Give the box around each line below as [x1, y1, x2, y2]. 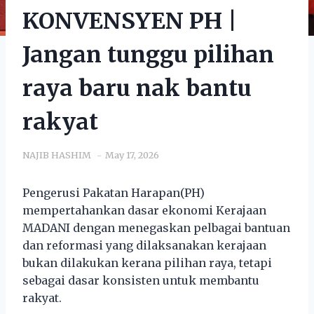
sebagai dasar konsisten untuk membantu [22, 273, 259, 287]
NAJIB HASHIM [22, 149, 91, 161]
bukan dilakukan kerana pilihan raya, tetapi [22, 255, 272, 270]
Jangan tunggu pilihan [22, 40, 274, 69]
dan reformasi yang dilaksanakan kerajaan [22, 238, 266, 252]
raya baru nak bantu [22, 74, 252, 102]
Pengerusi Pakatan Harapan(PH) [22, 185, 205, 200]
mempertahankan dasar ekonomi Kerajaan [22, 203, 266, 217]
